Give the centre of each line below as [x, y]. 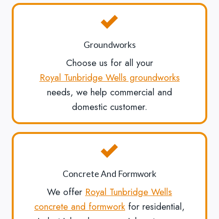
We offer [66, 192]
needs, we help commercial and [109, 92]
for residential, [155, 207]
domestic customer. [109, 107]
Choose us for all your [109, 63]
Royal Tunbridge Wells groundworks [109, 78]
